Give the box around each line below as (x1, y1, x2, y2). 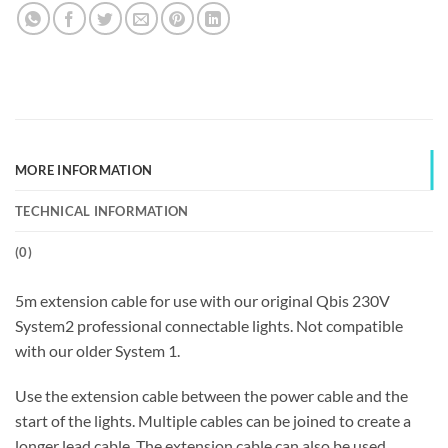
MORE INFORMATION (15, 161, 153, 178)
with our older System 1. (15, 340, 180, 360)
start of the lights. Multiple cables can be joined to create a (15, 411, 411, 431)
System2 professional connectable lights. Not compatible (15, 315, 403, 335)
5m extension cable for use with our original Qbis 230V (15, 290, 390, 310)
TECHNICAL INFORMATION (15, 202, 189, 219)
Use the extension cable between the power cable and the (15, 386, 408, 406)
